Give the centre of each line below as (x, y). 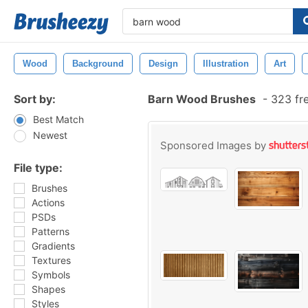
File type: (38, 168)
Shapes (48, 289)
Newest (50, 135)
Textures (51, 260)
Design (163, 64)
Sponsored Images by (214, 145)
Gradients (53, 246)
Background (98, 64)
